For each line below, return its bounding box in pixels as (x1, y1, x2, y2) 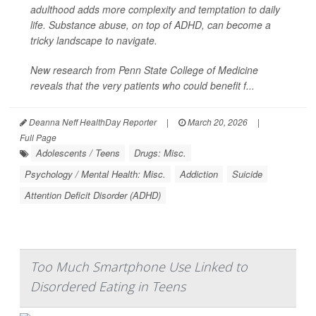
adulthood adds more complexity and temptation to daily (30, 2, 280, 16)
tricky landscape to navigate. (30, 33, 157, 47)
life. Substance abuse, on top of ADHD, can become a (30, 18, 271, 32)
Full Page (20, 131, 56, 143)
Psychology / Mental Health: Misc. (25, 167, 166, 181)
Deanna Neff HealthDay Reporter (27, 116, 157, 128)
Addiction (180, 167, 218, 181)
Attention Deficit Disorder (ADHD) (25, 188, 161, 202)
